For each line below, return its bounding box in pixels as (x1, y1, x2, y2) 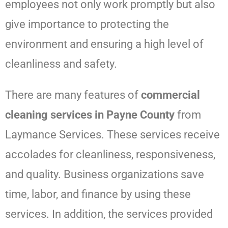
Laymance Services (5, 128, 101, 141)
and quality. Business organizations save (5, 168, 204, 181)
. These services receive (101, 128, 220, 141)
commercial (141, 89, 200, 102)
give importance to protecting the (5, 18, 169, 31)
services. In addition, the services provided (5, 208, 213, 221)
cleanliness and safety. (5, 58, 117, 71)
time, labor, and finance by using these (5, 188, 191, 201)
